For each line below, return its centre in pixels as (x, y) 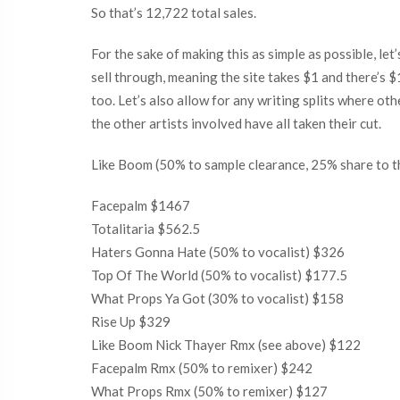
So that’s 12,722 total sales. (174, 12)
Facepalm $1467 (141, 205)
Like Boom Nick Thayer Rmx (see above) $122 (226, 345)
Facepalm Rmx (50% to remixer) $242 (202, 368)
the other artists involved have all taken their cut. (236, 123)
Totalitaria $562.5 (146, 229)
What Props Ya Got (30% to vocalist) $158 (217, 298)
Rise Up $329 (131, 321)
